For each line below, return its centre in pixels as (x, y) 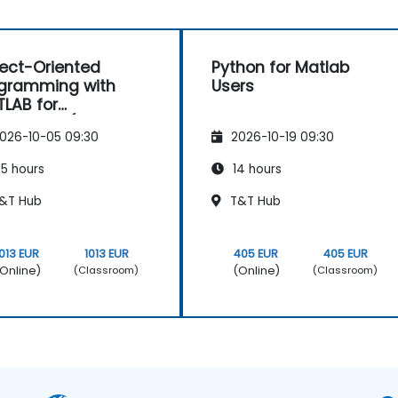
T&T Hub (254, 201)
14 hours (255, 169)
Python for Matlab (280, 67)
